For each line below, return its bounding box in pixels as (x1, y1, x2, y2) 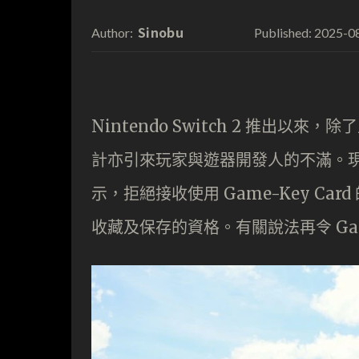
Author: (91, 24, 133, 40)
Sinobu (138, 22, 184, 42)
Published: (253, 24, 312, 40)
